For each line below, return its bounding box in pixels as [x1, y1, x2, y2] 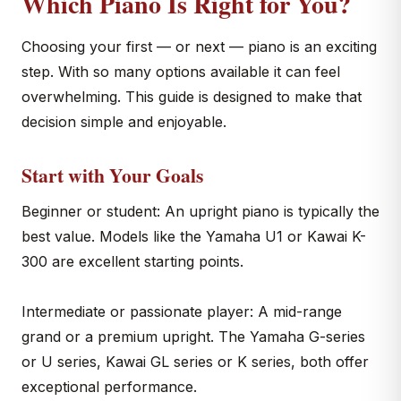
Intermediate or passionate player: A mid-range [21, 303, 342, 320]
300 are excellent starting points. [21, 252, 243, 270]
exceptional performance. [21, 378, 197, 396]
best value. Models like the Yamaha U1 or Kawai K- [21, 227, 366, 245]
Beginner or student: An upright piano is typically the [21, 202, 380, 220]
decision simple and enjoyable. [21, 113, 226, 131]
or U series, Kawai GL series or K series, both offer [21, 353, 369, 371]
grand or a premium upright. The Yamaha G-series [21, 328, 365, 346]
